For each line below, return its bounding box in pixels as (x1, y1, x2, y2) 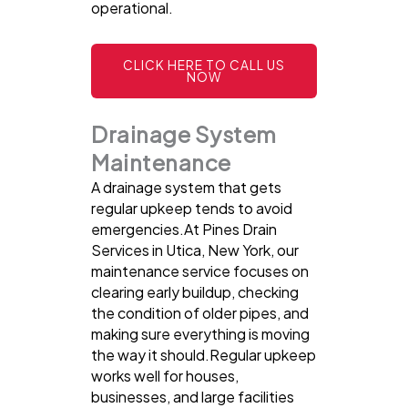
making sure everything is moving (91, 324, 310, 344)
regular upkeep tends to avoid (91, 199, 292, 219)
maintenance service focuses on (91, 261, 309, 281)
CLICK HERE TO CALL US (123, 57, 285, 74)
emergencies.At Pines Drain (91, 219, 277, 240)
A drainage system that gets (91, 178, 281, 198)
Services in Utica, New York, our (91, 240, 299, 260)
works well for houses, (91, 366, 239, 386)
